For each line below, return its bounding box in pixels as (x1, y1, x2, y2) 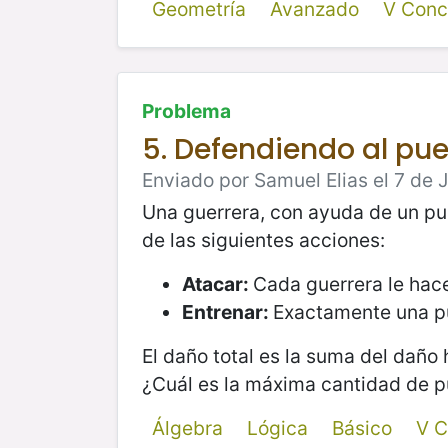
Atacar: (182, 272, 253, 297)
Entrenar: (182, 300, 273, 325)
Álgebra (151, 416, 223, 441)
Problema (142, 99, 231, 124)
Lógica (246, 416, 308, 441)
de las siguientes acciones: (142, 228, 385, 253)
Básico (331, 416, 392, 441)
